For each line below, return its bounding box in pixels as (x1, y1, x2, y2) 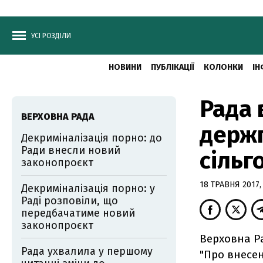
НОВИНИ (108, 62, 141, 72)
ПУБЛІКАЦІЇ (150, 62, 194, 72)
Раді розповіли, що (21, 194, 118, 207)
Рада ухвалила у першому (21, 245, 153, 258)
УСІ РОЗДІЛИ (31, 32, 71, 40)
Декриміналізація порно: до (21, 131, 162, 144)
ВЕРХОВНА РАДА (21, 111, 95, 122)
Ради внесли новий (21, 144, 120, 157)
